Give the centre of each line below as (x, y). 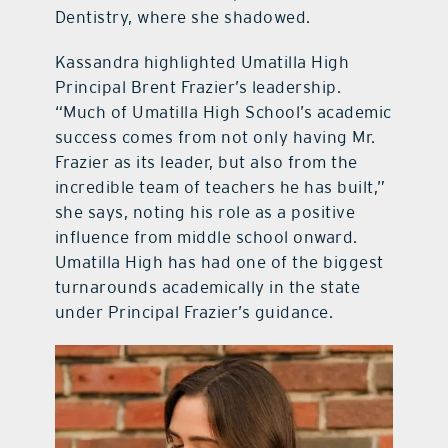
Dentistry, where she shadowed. (182, 17)
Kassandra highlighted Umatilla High (202, 62)
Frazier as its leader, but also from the (206, 162)
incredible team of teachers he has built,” (220, 187)
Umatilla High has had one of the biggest (219, 262)
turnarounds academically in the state (207, 287)
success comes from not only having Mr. (215, 137)
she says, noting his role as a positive (205, 212)
